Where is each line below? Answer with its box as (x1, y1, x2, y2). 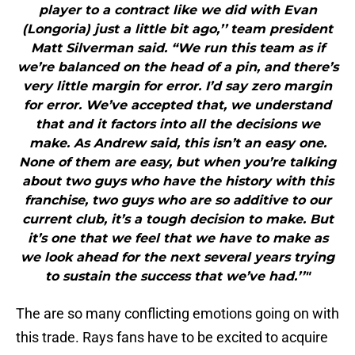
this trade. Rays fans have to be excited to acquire (16, 329, 328, 346)
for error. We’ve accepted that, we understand (24, 97, 331, 113)
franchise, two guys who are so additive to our (24, 193, 331, 208)
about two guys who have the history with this (21, 174, 334, 189)
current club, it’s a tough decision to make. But (21, 212, 334, 227)
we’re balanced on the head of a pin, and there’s (17, 59, 338, 75)
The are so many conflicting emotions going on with (16, 305, 339, 323)
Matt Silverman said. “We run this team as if (30, 40, 325, 56)
